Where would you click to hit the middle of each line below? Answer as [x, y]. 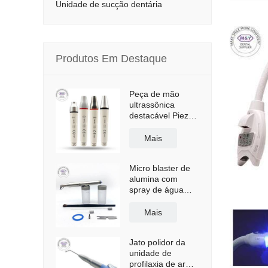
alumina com [153, 179]
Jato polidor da [157, 242]
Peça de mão [154, 94]
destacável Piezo [161, 115]
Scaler [141, 137]
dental [141, 200]
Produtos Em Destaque [111, 59]
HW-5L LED [152, 126]
